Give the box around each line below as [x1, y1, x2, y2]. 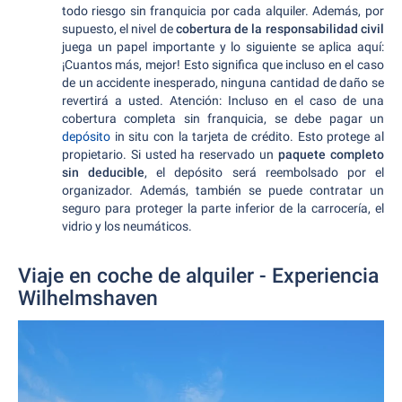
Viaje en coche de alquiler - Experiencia [18, 264, 379, 288]
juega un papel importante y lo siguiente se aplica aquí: [61, 39, 384, 54]
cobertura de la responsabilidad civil [175, 22, 385, 36]
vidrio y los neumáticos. [61, 219, 192, 233]
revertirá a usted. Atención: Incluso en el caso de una [61, 93, 384, 108]
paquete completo [278, 147, 385, 162]
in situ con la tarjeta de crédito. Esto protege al [114, 129, 385, 144]
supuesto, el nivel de [61, 22, 176, 36]
